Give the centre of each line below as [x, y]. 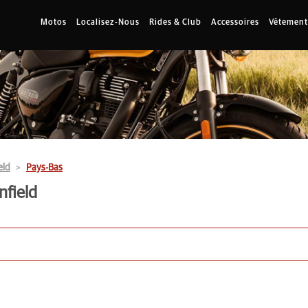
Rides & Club [175, 23]
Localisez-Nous [108, 23]
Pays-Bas [44, 167]
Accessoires [235, 23]
